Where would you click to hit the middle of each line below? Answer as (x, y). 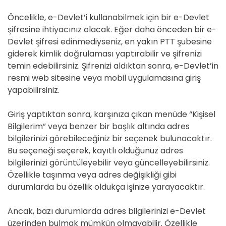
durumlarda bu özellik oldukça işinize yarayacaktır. (106, 187)
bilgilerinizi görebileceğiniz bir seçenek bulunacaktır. (110, 138)
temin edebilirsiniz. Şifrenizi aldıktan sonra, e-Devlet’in (113, 66)
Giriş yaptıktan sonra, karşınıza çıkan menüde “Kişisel (111, 114)
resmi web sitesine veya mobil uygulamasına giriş (104, 78)
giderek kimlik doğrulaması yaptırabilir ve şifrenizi (105, 54)
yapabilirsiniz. (34, 90)
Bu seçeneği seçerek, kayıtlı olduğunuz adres (95, 151)
